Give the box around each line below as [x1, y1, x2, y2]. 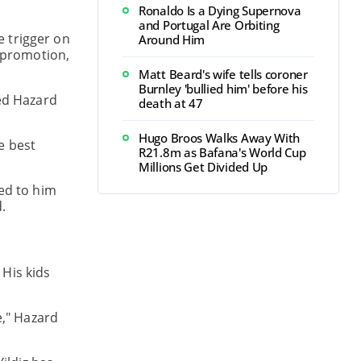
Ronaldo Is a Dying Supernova [139, 2, 301, 19]
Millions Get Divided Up [139, 159, 268, 175]
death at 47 [139, 95, 203, 111]
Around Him [139, 31, 205, 48]
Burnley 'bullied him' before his [139, 81, 308, 97]
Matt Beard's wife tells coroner [139, 66, 308, 82]
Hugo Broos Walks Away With [139, 130, 301, 146]
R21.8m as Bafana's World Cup [139, 144, 306, 160]
